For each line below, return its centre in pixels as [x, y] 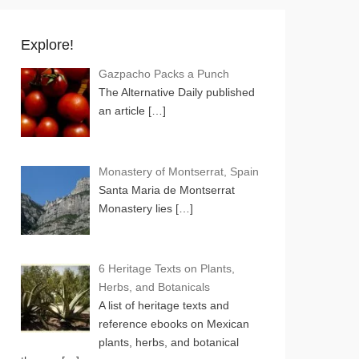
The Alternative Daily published [176, 92]
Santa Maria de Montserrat [166, 190]
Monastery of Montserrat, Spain [178, 171]
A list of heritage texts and [163, 306]
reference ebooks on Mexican [173, 324]
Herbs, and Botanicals [154, 287]
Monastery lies [137, 208]
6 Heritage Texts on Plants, [166, 269]
